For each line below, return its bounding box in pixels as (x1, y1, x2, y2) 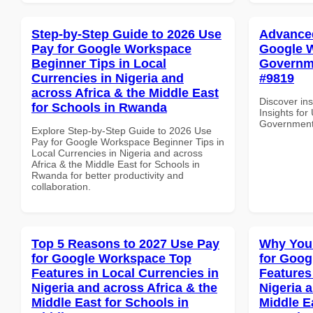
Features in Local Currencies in (31, 265, 219, 280)
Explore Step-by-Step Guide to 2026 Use (31, 124, 212, 136)
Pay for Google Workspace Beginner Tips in (31, 136, 224, 147)
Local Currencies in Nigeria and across (31, 147, 203, 159)
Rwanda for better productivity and (31, 169, 184, 181)
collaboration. (31, 180, 91, 192)
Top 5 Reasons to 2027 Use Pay (31, 236, 219, 251)
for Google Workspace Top (31, 251, 191, 265)
